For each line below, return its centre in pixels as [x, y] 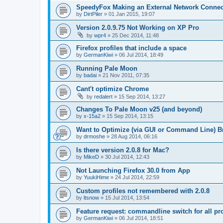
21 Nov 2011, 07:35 [126, 75]
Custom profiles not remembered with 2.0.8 [143, 191]
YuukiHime [96, 177]
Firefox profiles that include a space [131, 48]
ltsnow [91, 198]
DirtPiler [93, 14]
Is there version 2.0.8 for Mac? [123, 150]
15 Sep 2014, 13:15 [130, 116]
